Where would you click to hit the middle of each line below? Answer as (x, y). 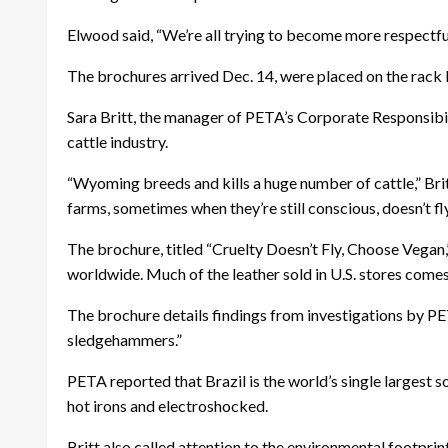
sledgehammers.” (124, 339)
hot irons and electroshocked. (167, 405)
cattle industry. (117, 141)
